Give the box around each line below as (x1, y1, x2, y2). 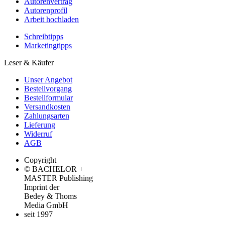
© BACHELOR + (24, 165, 83, 173)
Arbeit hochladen (24, 15, 79, 24)
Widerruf (24, 130, 52, 138)
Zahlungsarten (24, 111, 69, 120)
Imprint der (24, 183, 59, 191)
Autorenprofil (24, 6, 67, 15)
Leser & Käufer (4, 58, 54, 67)
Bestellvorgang (24, 84, 72, 93)
